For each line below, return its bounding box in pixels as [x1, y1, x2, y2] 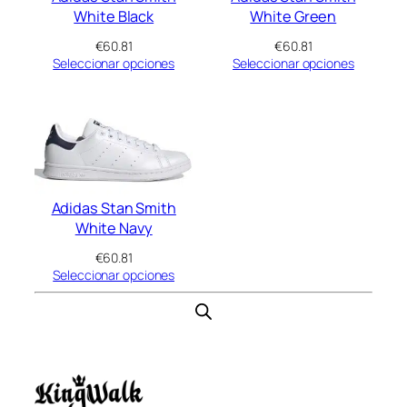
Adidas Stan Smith [51, 198, 176, 219]
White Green [250, 5, 337, 26]
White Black [74, 5, 154, 26]
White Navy [74, 218, 153, 239]
